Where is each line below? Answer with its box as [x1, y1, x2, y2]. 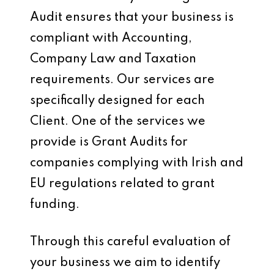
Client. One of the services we [30, 116, 206, 128]
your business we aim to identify [30, 257, 220, 270]
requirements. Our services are [30, 74, 215, 87]
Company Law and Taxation [30, 53, 196, 66]
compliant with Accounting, [30, 32, 192, 45]
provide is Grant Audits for [30, 136, 188, 149]
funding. [30, 199, 80, 212]
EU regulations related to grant [30, 178, 215, 191]
